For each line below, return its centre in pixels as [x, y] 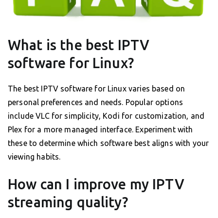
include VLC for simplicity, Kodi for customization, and [106, 116]
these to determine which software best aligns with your [109, 143]
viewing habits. [34, 156]
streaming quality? [68, 202]
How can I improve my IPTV [96, 184]
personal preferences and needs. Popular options [96, 102]
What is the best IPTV [79, 45]
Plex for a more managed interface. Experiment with [100, 129]
